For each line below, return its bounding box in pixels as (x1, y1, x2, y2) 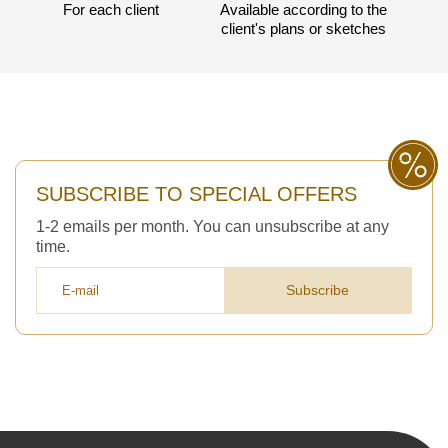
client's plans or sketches (220, 19, 386, 37)
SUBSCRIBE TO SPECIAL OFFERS (36, 182, 357, 205)
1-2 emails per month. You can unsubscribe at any (36, 217, 389, 235)
